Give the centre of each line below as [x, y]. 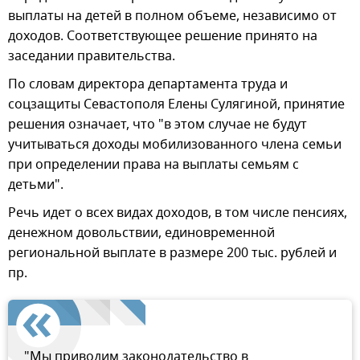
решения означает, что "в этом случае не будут [157, 124]
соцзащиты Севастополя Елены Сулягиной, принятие [176, 104]
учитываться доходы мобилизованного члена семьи [175, 144]
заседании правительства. [92, 56]
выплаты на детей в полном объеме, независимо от [172, 16]
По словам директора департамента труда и [148, 84]
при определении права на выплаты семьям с [153, 164]
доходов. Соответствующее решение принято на [163, 36]
